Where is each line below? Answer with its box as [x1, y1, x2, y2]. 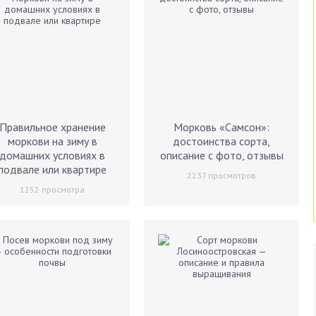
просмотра [39, 184, 85, 195]
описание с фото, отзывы [159, 148, 284, 162]
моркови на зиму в [7, 134, 97, 148]
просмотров [206, 170, 256, 181]
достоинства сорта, [173, 134, 270, 148]
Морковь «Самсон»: [174, 120, 269, 134]
